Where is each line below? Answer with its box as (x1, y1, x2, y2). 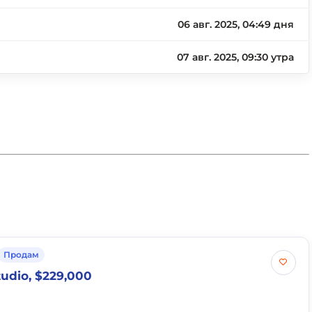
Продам (3, 249, 40, 260)
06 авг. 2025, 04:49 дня (178, 18, 295, 31)
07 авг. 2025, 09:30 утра (177, 51, 295, 63)
